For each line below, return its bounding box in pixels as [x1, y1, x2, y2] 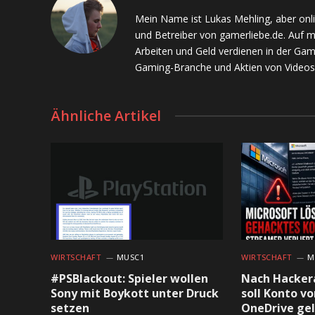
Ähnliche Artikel [51, 105, 161, 125]
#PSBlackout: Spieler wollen [51, 270, 208, 286]
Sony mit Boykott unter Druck [51, 285, 219, 301]
